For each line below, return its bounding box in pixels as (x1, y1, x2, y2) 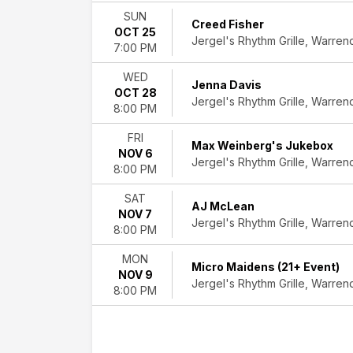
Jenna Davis (191, 78, 262, 91)
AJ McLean (191, 199, 255, 213)
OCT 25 (114, 25, 156, 39)
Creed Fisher (191, 17, 264, 31)
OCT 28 (113, 86, 157, 99)
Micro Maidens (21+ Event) (191, 260, 340, 273)
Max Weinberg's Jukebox (191, 139, 333, 152)
